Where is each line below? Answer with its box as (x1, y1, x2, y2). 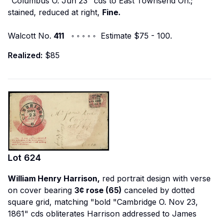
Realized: (8, 50, 43, 61)
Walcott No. (8, 31, 54, 41)
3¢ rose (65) (74, 185, 122, 196)
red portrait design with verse (100, 174, 211, 184)
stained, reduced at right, (8, 7, 102, 18)
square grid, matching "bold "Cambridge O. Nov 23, (8, 197, 198, 207)
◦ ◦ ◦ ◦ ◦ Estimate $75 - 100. (64, 31, 172, 41)
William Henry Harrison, (8, 174, 100, 184)
